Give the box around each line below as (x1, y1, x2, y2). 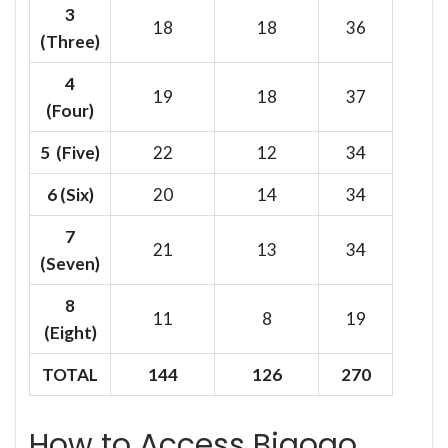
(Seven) (40, 252, 100, 274)
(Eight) (43, 321, 97, 343)
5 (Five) (40, 141, 100, 163)
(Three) (40, 30, 100, 52)
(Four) (46, 99, 94, 121)
